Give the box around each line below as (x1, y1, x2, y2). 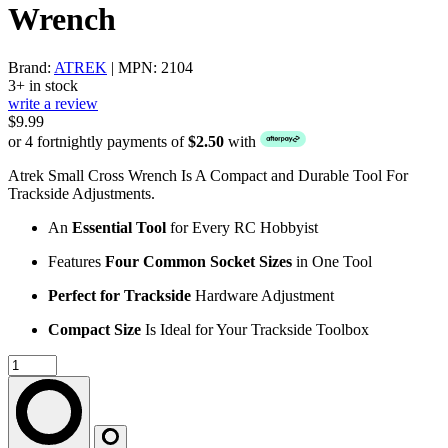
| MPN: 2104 (107, 59, 193, 77)
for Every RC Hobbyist (170, 219, 318, 237)
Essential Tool (72, 219, 170, 237)
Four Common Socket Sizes (105, 253, 296, 271)
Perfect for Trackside (48, 287, 195, 305)
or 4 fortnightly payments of (8, 133, 188, 151)
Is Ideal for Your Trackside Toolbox (145, 321, 369, 339)
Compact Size (48, 321, 145, 339)
